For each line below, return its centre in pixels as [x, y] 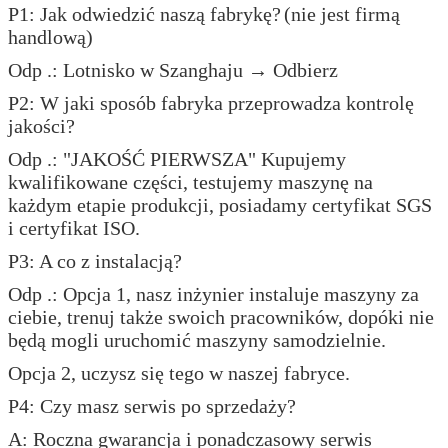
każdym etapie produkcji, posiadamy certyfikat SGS [220, 204]
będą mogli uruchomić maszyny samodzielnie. [197, 339]
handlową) [50, 36]
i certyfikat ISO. [74, 227]
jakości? [41, 125]
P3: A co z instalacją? [95, 260]
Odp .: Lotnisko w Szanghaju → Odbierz [173, 69]
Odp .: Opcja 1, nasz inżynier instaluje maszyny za [213, 293]
